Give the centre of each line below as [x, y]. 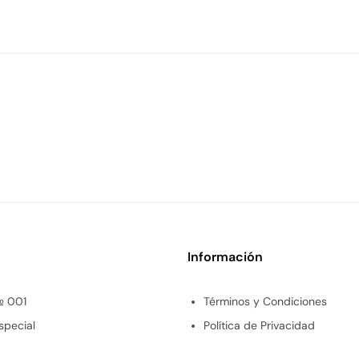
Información [225, 257]
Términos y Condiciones [265, 301]
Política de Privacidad [259, 325]
